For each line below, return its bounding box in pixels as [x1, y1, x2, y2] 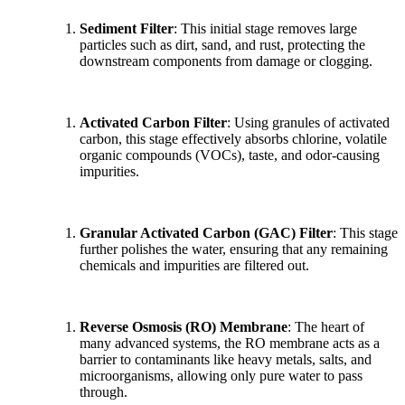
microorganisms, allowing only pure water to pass [80, 367, 363, 383]
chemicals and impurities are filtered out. [80, 257, 313, 273]
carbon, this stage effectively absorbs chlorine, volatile [80, 130, 387, 146]
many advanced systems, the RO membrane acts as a [80, 334, 380, 351]
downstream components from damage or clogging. [80, 52, 376, 69]
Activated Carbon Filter [80, 114, 227, 130]
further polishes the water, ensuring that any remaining [80, 240, 388, 257]
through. [80, 383, 131, 400]
